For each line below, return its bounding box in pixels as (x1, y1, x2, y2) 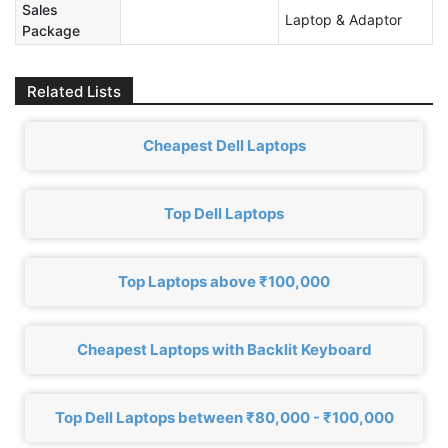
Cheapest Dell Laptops (142, 136, 306, 156)
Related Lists (27, 81, 121, 101)
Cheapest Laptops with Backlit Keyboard (76, 340, 372, 360)
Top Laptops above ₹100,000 (118, 272, 330, 292)
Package (22, 21, 80, 39)
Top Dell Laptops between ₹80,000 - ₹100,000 (54, 408, 394, 428)
